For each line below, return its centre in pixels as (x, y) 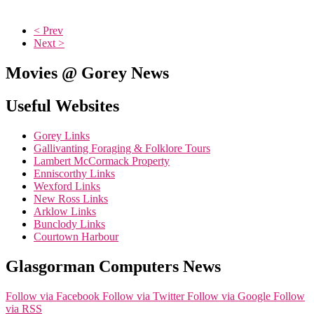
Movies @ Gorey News (87, 73)
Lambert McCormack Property (102, 161)
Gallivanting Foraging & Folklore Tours (122, 148)
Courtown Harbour (76, 236)
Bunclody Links (69, 224)
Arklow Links (65, 211)
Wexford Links (67, 186)
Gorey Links (62, 135)
